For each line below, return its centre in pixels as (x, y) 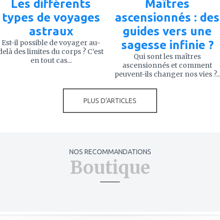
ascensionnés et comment (167, 65)
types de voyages (51, 17)
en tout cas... (51, 60)
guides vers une (167, 31)
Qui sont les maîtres (167, 56)
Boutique (110, 167)
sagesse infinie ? (167, 45)
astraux (51, 31)
